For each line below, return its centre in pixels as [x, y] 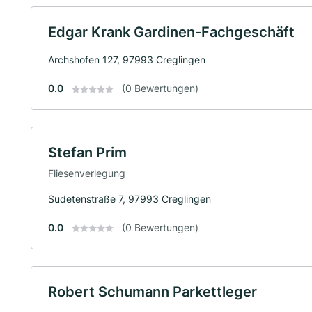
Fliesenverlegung [87, 173]
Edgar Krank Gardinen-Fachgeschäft [171, 32]
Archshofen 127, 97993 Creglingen [127, 60]
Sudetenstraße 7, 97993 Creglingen [130, 198]
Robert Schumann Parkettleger [153, 291]
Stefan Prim [87, 153]
